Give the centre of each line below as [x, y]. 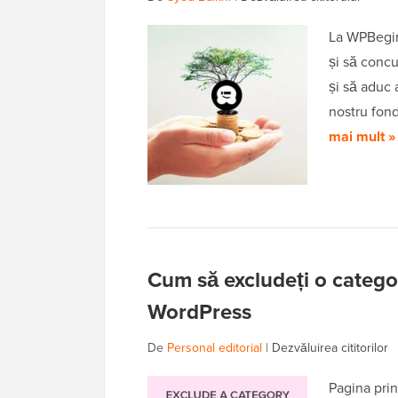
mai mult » [362, 137]
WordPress [199, 312]
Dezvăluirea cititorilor [330, 348]
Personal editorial [215, 348]
